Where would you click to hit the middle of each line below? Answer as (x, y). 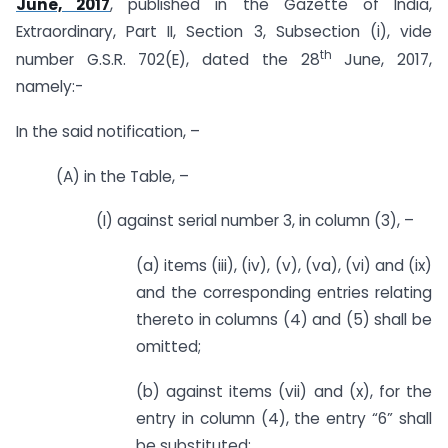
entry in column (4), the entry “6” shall (284, 418)
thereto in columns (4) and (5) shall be (284, 320)
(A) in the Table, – (122, 176)
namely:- (49, 86)
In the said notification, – (108, 131)
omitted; (168, 347)
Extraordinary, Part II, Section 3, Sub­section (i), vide (224, 31)
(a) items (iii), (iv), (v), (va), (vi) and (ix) (284, 266)
